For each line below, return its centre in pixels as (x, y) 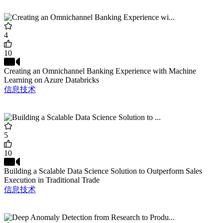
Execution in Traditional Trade (52, 180)
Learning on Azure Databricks (52, 80)
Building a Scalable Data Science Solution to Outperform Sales (103, 171)
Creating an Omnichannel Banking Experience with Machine (100, 71)
